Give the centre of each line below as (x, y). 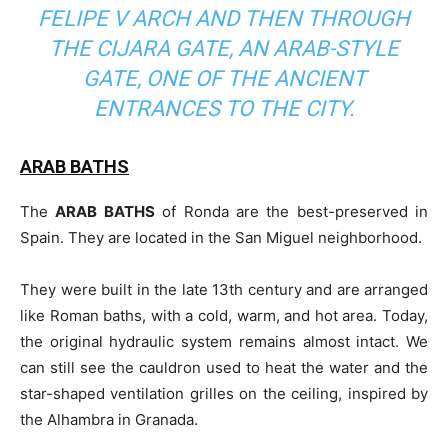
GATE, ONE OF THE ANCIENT (224, 78)
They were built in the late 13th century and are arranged (224, 289)
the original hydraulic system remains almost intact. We (224, 341)
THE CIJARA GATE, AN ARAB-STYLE (224, 48)
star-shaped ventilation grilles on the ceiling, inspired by (224, 393)
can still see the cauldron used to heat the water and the (224, 367)
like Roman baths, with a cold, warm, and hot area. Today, (224, 315)
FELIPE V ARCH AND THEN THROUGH (224, 18)
